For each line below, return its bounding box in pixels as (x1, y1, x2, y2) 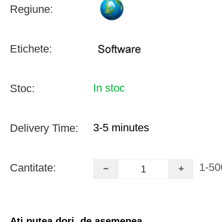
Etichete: (10, 42, 52, 55)
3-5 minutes (93, 121, 149, 134)
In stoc (93, 81, 125, 94)
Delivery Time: (10, 121, 78, 134)
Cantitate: (10, 161, 56, 174)
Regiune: (10, 2, 53, 15)
